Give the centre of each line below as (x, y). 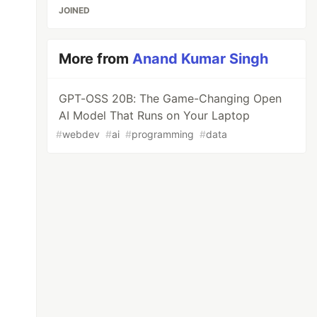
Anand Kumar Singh (201, 59)
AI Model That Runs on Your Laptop (155, 115)
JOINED (75, 10)
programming (163, 134)
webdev (81, 134)
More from (96, 59)
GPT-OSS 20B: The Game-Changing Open (171, 98)
